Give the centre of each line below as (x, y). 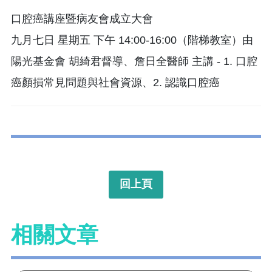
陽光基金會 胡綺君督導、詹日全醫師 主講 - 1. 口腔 (134, 61)
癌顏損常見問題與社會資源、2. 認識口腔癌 (115, 82)
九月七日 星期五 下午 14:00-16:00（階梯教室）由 (132, 40)
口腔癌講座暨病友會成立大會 (82, 19)
